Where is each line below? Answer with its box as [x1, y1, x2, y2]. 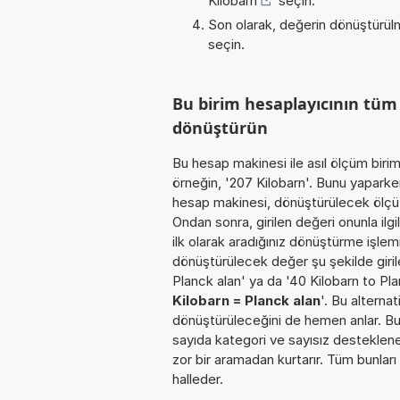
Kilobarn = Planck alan [172, 291, 321, 309]
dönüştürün [172, 116, 268, 138]
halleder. [172, 370, 223, 387]
